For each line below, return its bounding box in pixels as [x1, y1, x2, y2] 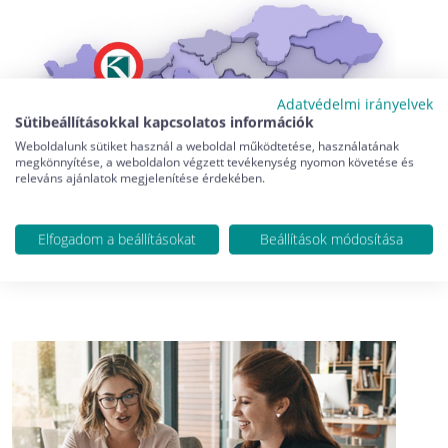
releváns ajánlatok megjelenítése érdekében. [15, 169, 265, 186]
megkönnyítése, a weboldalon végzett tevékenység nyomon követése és [15, 153, 414, 170]
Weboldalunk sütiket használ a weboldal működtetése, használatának [15, 137, 399, 154]
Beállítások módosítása [259, 229, 403, 248]
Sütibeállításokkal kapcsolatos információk [15, 112, 314, 131]
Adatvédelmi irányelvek [277, 94, 433, 113]
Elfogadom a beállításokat [38, 229, 196, 248]
